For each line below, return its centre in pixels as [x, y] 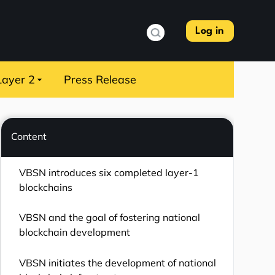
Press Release [100, 79]
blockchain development [74, 232]
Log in [210, 31]
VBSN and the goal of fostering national [109, 218]
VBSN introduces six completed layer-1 [109, 172]
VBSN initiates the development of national [117, 262]
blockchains [45, 187]
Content [29, 136]
